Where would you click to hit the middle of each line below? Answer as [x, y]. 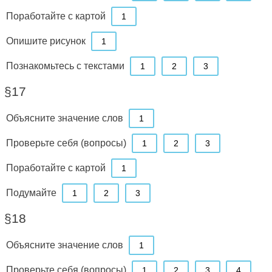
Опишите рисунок [46, 40]
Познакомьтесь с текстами [65, 65]
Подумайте [31, 192]
